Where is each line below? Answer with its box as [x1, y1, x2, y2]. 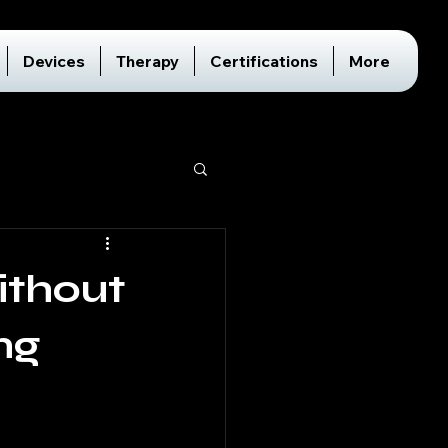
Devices [23, 51, 85, 71]
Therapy [116, 51, 179, 71]
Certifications [210, 51, 318, 71]
